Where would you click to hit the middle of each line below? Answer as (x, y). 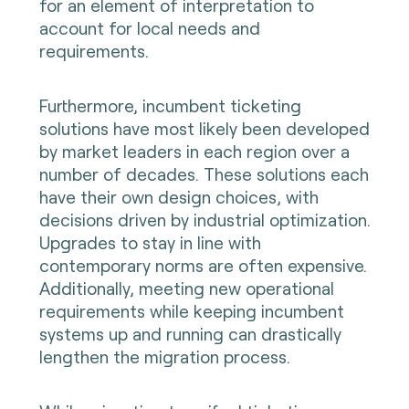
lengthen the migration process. (164, 357)
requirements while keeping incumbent (191, 311)
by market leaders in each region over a (194, 152)
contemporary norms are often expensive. (203, 266)
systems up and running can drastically (190, 334)
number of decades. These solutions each (204, 174)
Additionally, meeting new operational (186, 288)
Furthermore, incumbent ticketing (170, 106)
